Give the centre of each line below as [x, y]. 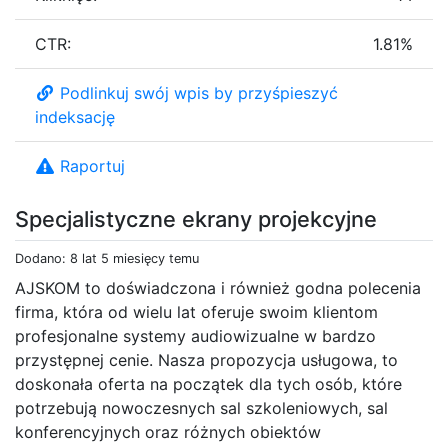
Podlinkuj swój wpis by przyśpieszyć [199, 92]
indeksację [75, 116]
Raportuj [92, 165]
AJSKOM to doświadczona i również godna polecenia [218, 287]
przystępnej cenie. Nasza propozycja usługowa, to [206, 359]
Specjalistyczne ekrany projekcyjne [196, 218]
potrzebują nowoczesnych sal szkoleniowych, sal [201, 407]
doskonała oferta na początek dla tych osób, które [208, 383]
